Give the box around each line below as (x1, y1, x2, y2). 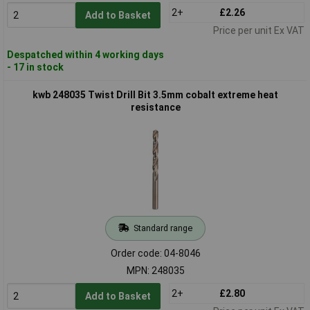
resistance (130, 101, 181, 113)
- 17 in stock (6, 61, 64, 73)
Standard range (133, 222, 192, 233)
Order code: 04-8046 (110, 247, 201, 259)
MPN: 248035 (126, 264, 185, 276)
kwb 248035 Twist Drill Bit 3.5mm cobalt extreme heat (33, 89, 278, 100)
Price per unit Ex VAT (212, 24, 304, 36)
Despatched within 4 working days (6, 48, 164, 60)
